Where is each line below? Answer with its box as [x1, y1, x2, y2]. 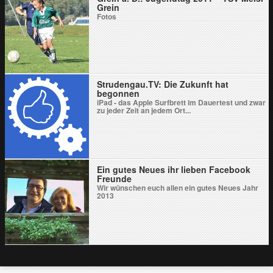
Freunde [97, 172, 132, 185]
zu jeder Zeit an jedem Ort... [97, 104, 191, 116]
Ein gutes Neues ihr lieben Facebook [97, 163, 251, 176]
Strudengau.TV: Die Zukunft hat [97, 77, 229, 90]
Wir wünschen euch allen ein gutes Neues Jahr [97, 182, 259, 194]
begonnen [97, 87, 140, 99]
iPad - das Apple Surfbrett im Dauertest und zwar [97, 96, 266, 108]
